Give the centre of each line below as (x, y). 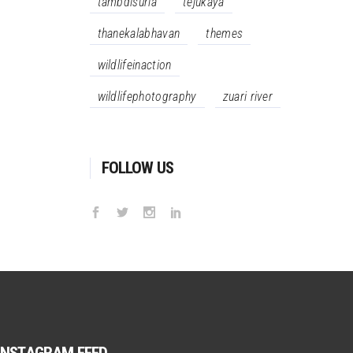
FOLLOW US (137, 168)
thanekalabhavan (139, 33)
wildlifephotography (147, 97)
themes (225, 33)
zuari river (248, 97)
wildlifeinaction (134, 65)
